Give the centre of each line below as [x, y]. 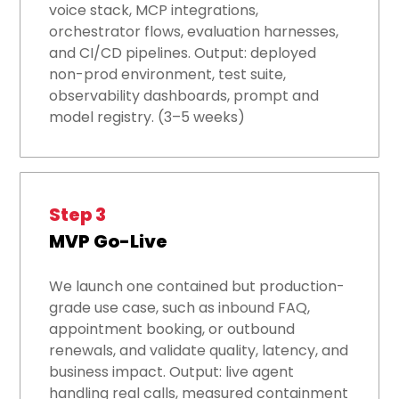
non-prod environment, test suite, [168, 75]
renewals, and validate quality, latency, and [199, 351]
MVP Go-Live [109, 242]
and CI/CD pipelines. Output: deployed [183, 53]
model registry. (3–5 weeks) [147, 118]
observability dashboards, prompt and [184, 96]
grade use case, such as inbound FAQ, [180, 308]
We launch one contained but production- [197, 287]
